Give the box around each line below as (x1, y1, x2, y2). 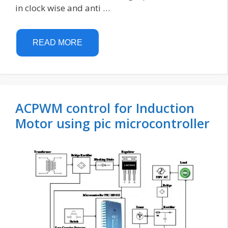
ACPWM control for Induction (15, 99, 194, 117)
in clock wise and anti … (15, 2, 110, 14)
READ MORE (33, 38, 82, 47)
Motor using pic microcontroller (15, 115, 210, 132)
